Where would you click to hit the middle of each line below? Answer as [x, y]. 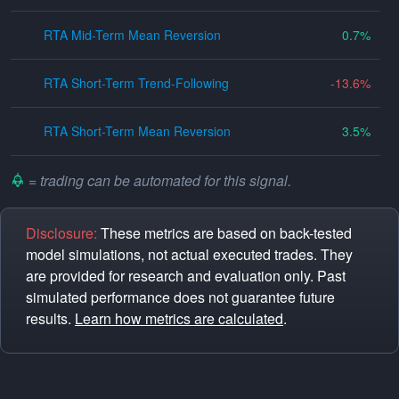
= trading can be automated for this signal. [158, 180]
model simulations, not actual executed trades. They [189, 254]
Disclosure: [61, 233]
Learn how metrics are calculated [179, 318]
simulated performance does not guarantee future [180, 297]
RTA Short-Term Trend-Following [137, 83]
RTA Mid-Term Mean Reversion [133, 35]
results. [50, 318]
